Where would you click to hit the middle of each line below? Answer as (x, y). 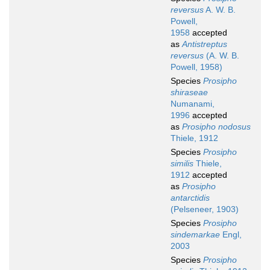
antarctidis (190, 198)
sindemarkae (195, 235)
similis (182, 164)
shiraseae (189, 93)
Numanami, (193, 104)
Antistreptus (205, 44)
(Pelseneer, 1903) (205, 209)
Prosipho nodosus (216, 127)
